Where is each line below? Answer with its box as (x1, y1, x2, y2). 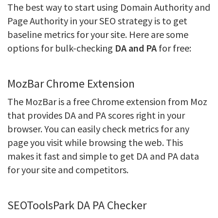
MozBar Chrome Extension (7, 76, 135, 91)
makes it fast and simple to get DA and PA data (7, 150, 199, 162)
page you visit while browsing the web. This (7, 136, 183, 148)
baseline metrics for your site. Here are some (7, 28, 188, 40)
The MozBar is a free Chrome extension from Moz (7, 95, 207, 108)
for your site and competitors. (7, 163, 128, 176)
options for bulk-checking (7, 42, 115, 54)
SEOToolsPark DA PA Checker (7, 198, 146, 213)
